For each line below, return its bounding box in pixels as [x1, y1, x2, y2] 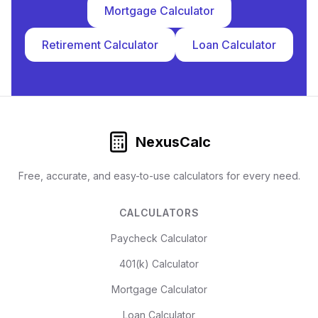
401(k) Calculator [119, 258, 199, 270]
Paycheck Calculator [111, 232, 207, 244]
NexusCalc [136, 133, 211, 150]
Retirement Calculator [42, 38, 158, 52]
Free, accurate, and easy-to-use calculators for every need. [18, 170, 300, 182]
